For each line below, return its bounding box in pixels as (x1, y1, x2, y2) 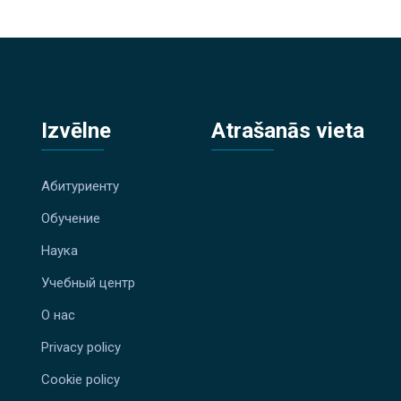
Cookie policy (41, 371, 120, 388)
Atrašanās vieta (211, 118, 364, 143)
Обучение (41, 210, 100, 226)
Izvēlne (41, 118, 111, 143)
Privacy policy (41, 339, 121, 355)
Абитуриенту (41, 178, 119, 194)
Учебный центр (41, 275, 135, 291)
